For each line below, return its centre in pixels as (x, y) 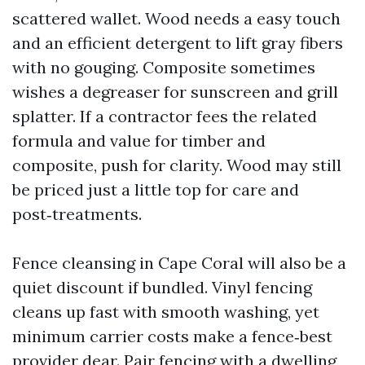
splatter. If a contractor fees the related (165, 116)
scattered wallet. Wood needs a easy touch (176, 18)
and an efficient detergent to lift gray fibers (178, 43)
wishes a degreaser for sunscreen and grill (175, 92)
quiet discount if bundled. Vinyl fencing (162, 287)
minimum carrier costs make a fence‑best (172, 336)
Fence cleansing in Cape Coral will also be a (179, 263)
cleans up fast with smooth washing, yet (166, 312)
